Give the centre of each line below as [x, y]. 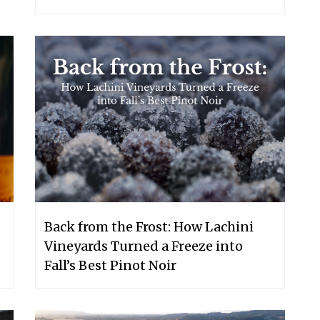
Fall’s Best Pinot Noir [110, 265]
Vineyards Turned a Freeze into [144, 246]
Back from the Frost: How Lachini [149, 226]
